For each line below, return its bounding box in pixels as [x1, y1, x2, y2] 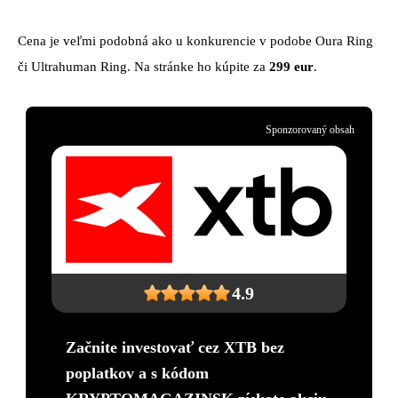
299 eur [269, 59, 314, 74]
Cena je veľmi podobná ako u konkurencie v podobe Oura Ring [18, 33, 373, 48]
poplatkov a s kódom [66, 363, 209, 382]
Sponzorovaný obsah [266, 123, 354, 136]
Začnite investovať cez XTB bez [66, 338, 284, 356]
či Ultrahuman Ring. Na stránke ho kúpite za [18, 59, 269, 74]
